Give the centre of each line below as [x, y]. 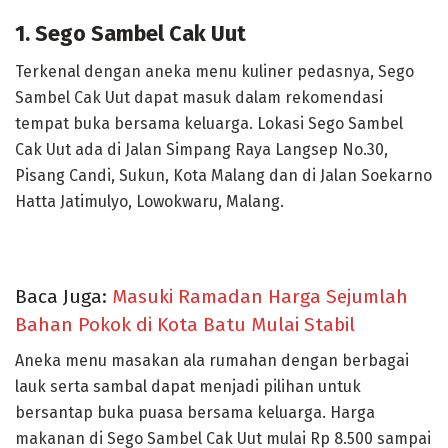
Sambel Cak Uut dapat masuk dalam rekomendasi [199, 98]
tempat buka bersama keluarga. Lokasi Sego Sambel [209, 124]
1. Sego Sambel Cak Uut [130, 33]
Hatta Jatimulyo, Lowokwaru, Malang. [149, 202]
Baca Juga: [63, 296]
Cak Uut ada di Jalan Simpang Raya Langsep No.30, [201, 150]
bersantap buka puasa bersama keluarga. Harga [195, 413]
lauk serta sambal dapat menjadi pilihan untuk [188, 387]
